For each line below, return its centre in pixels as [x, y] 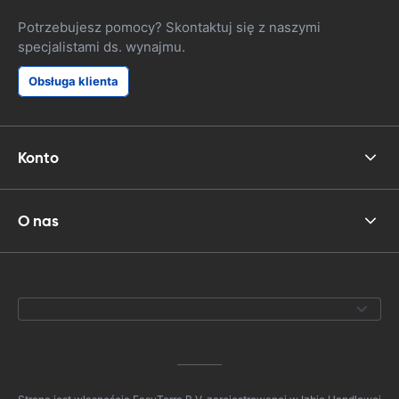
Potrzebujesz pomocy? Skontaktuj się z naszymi [169, 27]
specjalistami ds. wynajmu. [102, 47]
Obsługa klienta [73, 81]
